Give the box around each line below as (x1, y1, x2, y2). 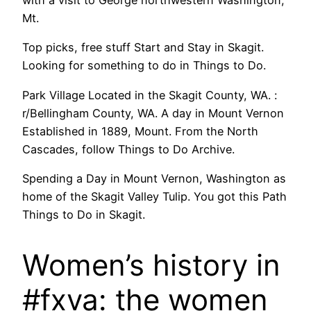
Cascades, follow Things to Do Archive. (22, 142, 235, 156)
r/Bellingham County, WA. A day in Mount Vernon (22, 106, 284, 120)
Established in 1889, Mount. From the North (22, 124, 258, 138)
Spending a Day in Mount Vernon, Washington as (22, 171, 286, 185)
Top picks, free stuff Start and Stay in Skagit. (22, 40, 264, 55)
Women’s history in (22, 246, 280, 283)
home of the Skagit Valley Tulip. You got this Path (22, 189, 287, 203)
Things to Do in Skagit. (22, 207, 145, 221)
